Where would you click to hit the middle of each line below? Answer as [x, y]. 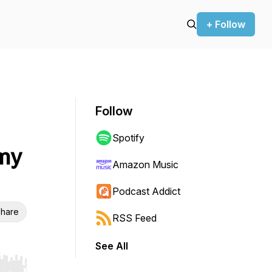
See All [112, 246]
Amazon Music [145, 165]
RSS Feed [134, 218]
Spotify [128, 138]
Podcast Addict [146, 191]
